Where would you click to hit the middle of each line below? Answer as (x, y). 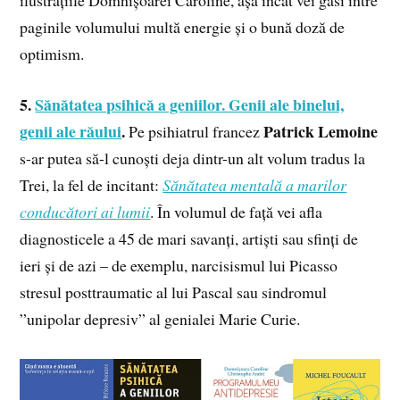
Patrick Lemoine (319, 131)
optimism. (52, 53)
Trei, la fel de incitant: (92, 184)
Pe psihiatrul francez (195, 131)
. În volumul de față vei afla (237, 211)
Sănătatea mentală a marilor (255, 184)
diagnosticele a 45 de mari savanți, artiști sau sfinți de (189, 238)
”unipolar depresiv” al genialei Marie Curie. (160, 318)
